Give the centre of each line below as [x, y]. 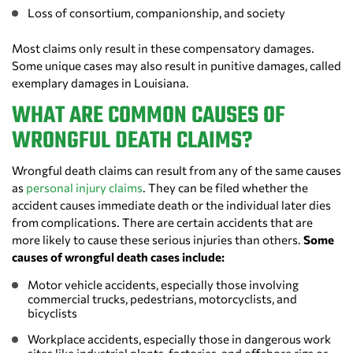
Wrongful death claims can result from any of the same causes [176, 171]
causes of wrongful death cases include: [118, 257]
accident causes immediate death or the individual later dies [171, 205]
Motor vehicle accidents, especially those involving [163, 285]
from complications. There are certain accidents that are [162, 223]
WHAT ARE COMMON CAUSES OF [149, 116]
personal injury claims [84, 188]
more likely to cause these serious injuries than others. [158, 240]
